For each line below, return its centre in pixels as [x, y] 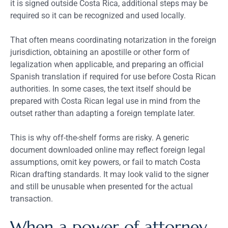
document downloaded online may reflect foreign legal [108, 150]
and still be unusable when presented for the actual [102, 186]
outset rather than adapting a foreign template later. [103, 113]
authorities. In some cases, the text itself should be [101, 89]
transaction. [32, 198]
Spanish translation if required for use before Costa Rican [113, 76]
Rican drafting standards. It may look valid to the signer [109, 174]
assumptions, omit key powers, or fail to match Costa [105, 162]
